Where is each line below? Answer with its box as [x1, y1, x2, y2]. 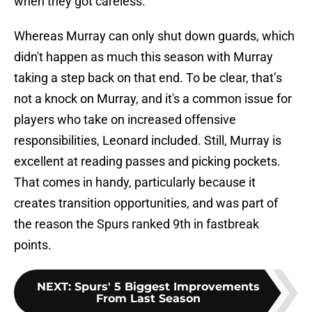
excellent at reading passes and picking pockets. [14, 154, 281, 169]
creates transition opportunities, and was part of [14, 196, 278, 211]
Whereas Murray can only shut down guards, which [14, 29, 295, 44]
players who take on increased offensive [14, 112, 236, 127]
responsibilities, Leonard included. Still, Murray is [14, 133, 281, 148]
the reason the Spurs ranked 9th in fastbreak [14, 217, 259, 232]
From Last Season [96, 292, 201, 306]
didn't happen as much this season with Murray [14, 49, 273, 65]
